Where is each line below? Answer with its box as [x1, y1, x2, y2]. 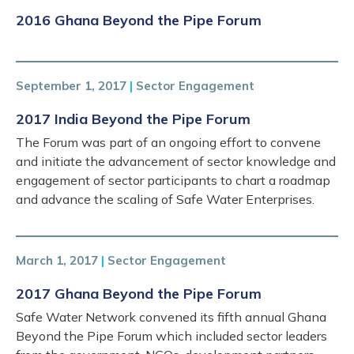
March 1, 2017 [16, 252, 98, 268]
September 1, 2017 [16, 77, 126, 93]
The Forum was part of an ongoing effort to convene [16, 134, 321, 150]
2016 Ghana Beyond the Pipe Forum [16, 10, 262, 29]
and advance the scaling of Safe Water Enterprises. [16, 190, 314, 207]
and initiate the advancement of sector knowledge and [16, 153, 336, 169]
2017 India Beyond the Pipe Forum [16, 109, 250, 128]
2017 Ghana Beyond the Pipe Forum [16, 284, 262, 303]
